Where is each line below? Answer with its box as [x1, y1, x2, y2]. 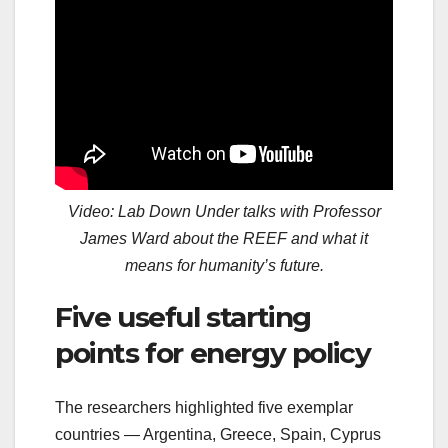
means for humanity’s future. [124, 257, 324, 275]
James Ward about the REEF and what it [80, 230, 368, 248]
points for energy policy [55, 336, 371, 371]
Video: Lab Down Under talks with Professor [67, 203, 381, 221]
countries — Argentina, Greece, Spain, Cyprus [55, 425, 381, 443]
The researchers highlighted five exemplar [55, 398, 353, 416]
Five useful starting [55, 300, 312, 335]
